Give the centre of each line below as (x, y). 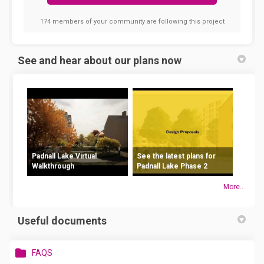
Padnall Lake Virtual (64, 156)
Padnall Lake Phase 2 (172, 166)
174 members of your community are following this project (132, 21)
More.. (233, 187)
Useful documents (62, 220)
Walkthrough (53, 166)
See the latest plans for (176, 156)
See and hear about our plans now (100, 60)
